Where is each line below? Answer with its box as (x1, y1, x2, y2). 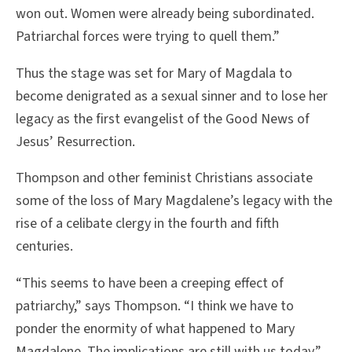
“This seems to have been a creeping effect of (16, 273, 284, 294)
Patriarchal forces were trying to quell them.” (16, 26, 280, 46)
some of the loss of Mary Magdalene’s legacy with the (16, 191, 332, 211)
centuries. (16, 236, 73, 257)
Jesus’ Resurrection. (16, 131, 135, 152)
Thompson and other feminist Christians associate (16, 168, 313, 189)
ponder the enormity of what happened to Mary (16, 319, 295, 339)
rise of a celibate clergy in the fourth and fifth (16, 214, 279, 234)
